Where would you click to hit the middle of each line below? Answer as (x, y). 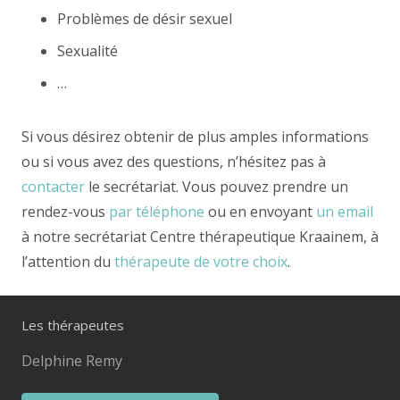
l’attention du (68, 261)
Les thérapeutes (73, 325)
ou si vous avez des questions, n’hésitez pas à (174, 161)
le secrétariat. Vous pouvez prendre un (217, 186)
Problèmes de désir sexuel (145, 18)
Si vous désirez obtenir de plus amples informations (195, 136)
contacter (53, 186)
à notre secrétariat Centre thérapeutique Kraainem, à (200, 236)
